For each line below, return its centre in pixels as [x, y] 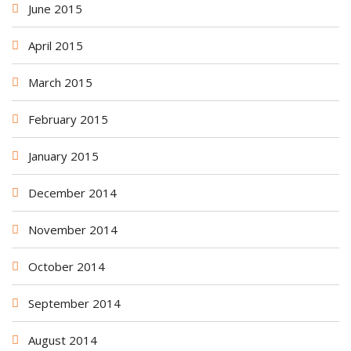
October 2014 [67, 266]
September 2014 [74, 303]
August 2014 [63, 340]
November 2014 [73, 229]
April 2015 [56, 45]
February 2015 [68, 119]
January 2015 [63, 156]
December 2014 [72, 192]
